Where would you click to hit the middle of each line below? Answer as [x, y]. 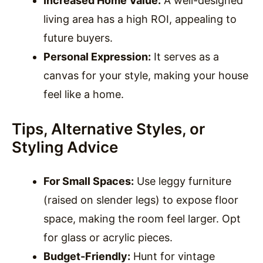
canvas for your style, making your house [146, 75]
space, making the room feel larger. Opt [142, 218]
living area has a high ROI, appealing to [140, 19]
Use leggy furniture [183, 181]
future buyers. [78, 38]
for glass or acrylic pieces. [108, 237]
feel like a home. [84, 94]
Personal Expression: [97, 56]
